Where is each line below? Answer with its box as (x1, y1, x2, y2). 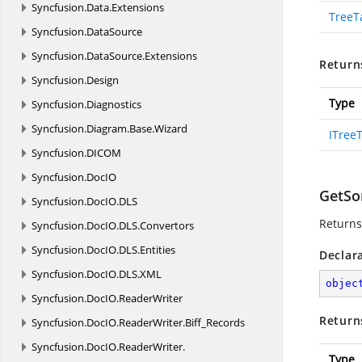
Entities (140, 242, 175, 257)
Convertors (140, 218, 194, 233)
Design (86, 73, 119, 87)
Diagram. (86, 121, 129, 136)
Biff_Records (185, 315, 245, 330)
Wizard (154, 121, 187, 136)
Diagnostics (86, 97, 141, 112)
